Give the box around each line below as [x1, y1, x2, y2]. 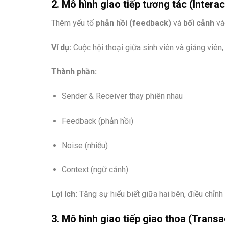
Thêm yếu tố [51, 18, 96, 28]
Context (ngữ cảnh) [61, 165, 128, 175]
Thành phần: [51, 67, 97, 77]
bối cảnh [183, 18, 214, 28]
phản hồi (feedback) [96, 18, 171, 28]
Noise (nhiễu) [61, 140, 108, 150]
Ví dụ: [51, 42, 71, 52]
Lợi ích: [51, 189, 77, 199]
